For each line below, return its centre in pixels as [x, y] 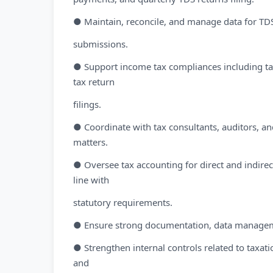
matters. [90, 142]
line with [91, 180]
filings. [87, 104]
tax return [94, 82]
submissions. [101, 44]
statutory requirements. [123, 202]
